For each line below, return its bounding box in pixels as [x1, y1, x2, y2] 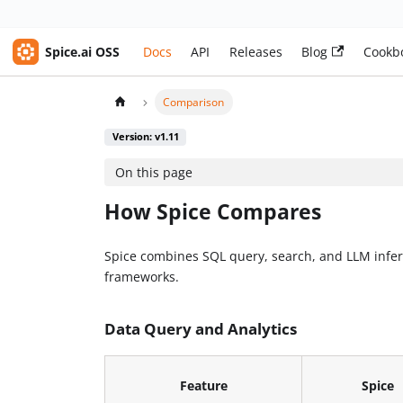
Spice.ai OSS [45, 42, 121, 60]
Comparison [163, 94, 225, 109]
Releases [228, 43, 282, 60]
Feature [179, 376, 228, 394]
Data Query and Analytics [104, 318, 298, 339]
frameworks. [104, 267, 180, 285]
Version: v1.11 [112, 130, 179, 144]
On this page [114, 164, 193, 182]
